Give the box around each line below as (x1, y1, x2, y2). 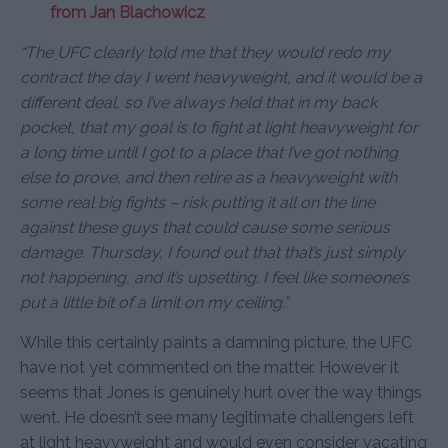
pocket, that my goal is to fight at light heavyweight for (20, 118, 418, 138)
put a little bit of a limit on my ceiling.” (20, 293, 288, 313)
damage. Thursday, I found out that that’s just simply (20, 243, 405, 263)
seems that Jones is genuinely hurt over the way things (20, 383, 422, 403)
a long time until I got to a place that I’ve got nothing (20, 143, 398, 163)
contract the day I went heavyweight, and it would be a (20, 68, 422, 88)
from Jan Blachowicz (50, 3, 205, 23)
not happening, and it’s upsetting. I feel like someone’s (20, 268, 409, 288)
